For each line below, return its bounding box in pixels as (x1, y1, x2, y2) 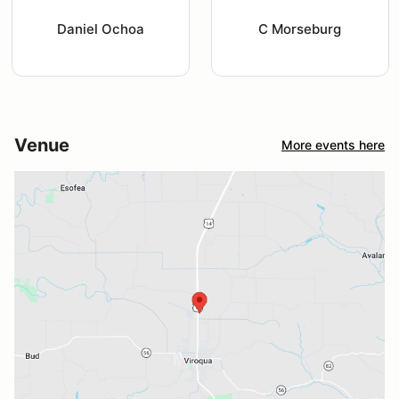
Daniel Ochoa (56, 20, 144, 37)
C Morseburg (258, 20, 342, 37)
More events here (281, 137, 385, 153)
